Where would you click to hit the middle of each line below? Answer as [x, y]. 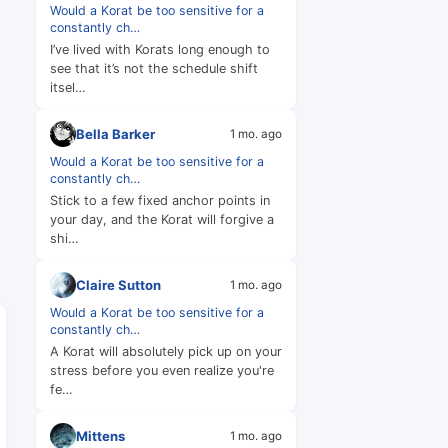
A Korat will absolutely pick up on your [166, 351]
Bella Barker [115, 133]
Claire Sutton [118, 284]
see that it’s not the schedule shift [154, 68]
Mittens [100, 435]
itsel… [68, 87]
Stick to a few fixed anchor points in [160, 200]
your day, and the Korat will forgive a [162, 219]
